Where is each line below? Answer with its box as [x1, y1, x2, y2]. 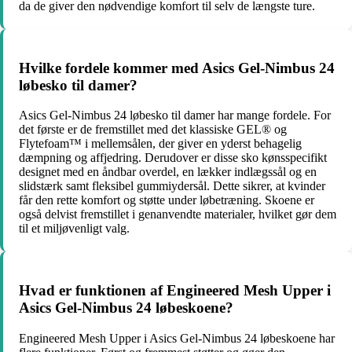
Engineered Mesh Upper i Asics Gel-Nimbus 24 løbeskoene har [19, 331, 335, 345]
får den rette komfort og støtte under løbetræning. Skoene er [19, 193, 314, 207]
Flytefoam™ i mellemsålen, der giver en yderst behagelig [19, 137, 302, 151]
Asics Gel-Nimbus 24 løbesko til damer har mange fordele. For [19, 108, 331, 123]
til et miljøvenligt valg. [19, 222, 130, 236]
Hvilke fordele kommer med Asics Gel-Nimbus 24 [19, 59, 335, 76]
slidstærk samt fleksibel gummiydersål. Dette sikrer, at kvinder [19, 179, 325, 193]
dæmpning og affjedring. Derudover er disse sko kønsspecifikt [19, 151, 327, 165]
